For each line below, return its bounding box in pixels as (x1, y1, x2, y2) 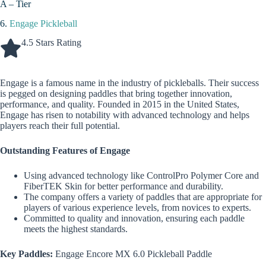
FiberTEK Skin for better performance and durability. (24, 181, 223, 192)
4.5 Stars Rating (21, 37, 81, 48)
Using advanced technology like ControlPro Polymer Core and (24, 170, 259, 181)
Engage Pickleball (9, 18, 77, 28)
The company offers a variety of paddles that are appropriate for (24, 192, 262, 202)
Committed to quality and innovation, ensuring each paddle (24, 213, 245, 224)
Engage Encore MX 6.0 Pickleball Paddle (55, 249, 212, 259)
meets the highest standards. (24, 224, 128, 235)
